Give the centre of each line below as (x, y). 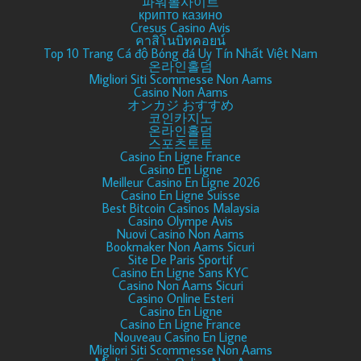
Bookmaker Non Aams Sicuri (180, 247)
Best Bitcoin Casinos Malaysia (180, 208)
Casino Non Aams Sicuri (180, 286)
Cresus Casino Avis (180, 28)
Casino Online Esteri (180, 299)
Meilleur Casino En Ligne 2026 (180, 183)
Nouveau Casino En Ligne (180, 337)
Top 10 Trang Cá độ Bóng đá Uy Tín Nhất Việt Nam (180, 54)
